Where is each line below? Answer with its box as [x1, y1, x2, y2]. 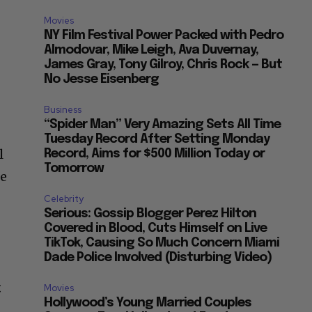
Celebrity [44, 193, 84, 205]
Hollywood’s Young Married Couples [44, 297, 252, 310]
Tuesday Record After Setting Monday [44, 133, 270, 146]
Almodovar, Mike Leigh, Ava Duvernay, [44, 44, 259, 57]
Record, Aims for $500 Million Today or [44, 148, 265, 161]
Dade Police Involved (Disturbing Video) [44, 251, 272, 265]
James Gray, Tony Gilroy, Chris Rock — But [44, 58, 283, 72]
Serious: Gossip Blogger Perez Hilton [44, 208, 257, 221]
